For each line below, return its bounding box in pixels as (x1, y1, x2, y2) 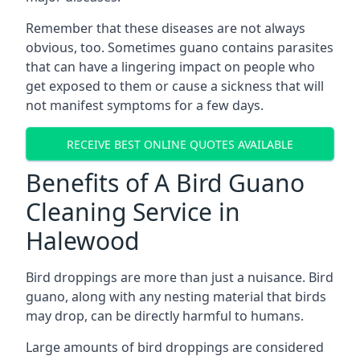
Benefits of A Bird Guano (26, 166, 305, 199)
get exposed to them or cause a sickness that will (26, 77, 324, 95)
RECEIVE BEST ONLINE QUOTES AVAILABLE (67, 136, 293, 152)
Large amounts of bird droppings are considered (26, 338, 324, 356)
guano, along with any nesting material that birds (26, 288, 326, 305)
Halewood (26, 224, 139, 257)
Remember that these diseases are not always (26, 19, 305, 37)
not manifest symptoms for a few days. (26, 96, 264, 114)
